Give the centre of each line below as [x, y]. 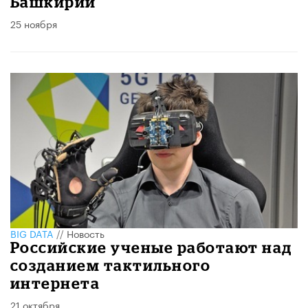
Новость [86, 233]
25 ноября [34, 23]
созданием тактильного [111, 265]
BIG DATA [32, 233]
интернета [55, 283]
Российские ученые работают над [151, 247]
